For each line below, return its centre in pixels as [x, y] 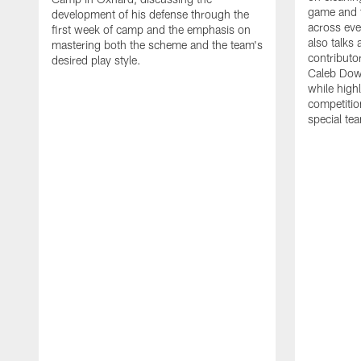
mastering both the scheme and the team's [157, 44]
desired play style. [96, 60]
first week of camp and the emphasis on [151, 29]
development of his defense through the [150, 14]
